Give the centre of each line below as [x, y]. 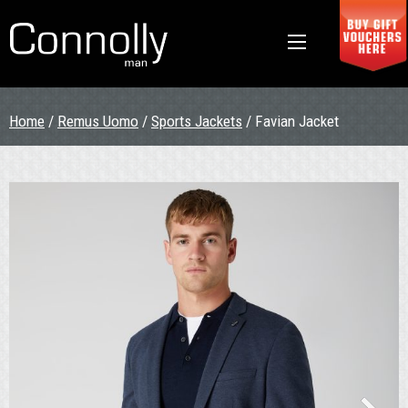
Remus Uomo [98, 121]
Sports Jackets [197, 121]
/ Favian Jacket [291, 121]
